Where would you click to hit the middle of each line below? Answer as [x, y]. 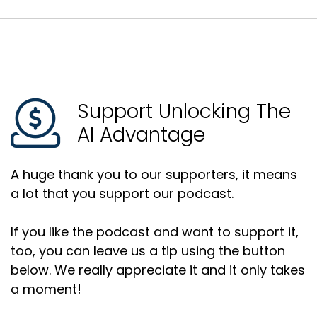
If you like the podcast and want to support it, [155, 232]
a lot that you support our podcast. [122, 194]
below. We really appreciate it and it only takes [158, 270]
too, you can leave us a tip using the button [148, 251]
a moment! [46, 289]
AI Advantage [141, 135]
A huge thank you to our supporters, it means [154, 175]
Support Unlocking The [184, 112]
